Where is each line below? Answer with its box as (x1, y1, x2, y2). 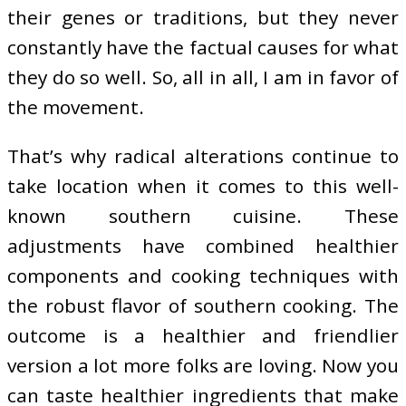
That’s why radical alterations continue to (7, 142, 399, 169)
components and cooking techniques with (7, 262, 399, 288)
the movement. (7, 93, 144, 120)
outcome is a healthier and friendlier (7, 322, 399, 348)
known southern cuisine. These (7, 202, 399, 228)
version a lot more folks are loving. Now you (7, 352, 399, 378)
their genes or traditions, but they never (7, 4, 399, 30)
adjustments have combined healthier (7, 232, 399, 258)
